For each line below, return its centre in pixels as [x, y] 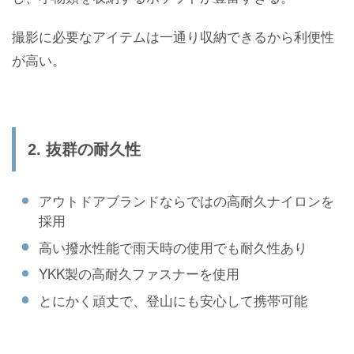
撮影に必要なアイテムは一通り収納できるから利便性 [173, 36]
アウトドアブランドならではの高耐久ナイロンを [186, 201]
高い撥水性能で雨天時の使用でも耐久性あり [173, 247]
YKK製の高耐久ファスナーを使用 [139, 273]
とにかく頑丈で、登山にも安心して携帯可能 [173, 299]
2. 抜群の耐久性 [84, 150]
